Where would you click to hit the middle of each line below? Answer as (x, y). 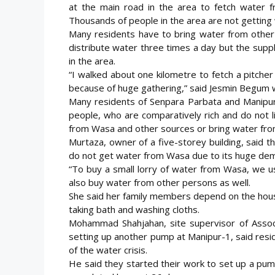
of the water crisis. (108, 250)
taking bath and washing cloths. (134, 209)
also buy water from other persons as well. (160, 182)
